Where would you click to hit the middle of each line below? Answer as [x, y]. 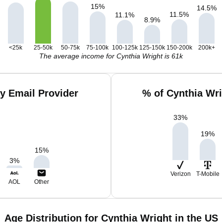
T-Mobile [208, 174]
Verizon [180, 174]
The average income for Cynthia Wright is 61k [111, 56]
